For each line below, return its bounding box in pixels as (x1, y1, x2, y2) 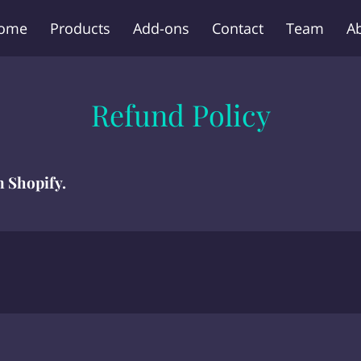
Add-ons (133, 18, 189, 38)
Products (50, 18, 110, 38)
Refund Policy (90, 95, 271, 134)
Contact (212, 18, 263, 38)
